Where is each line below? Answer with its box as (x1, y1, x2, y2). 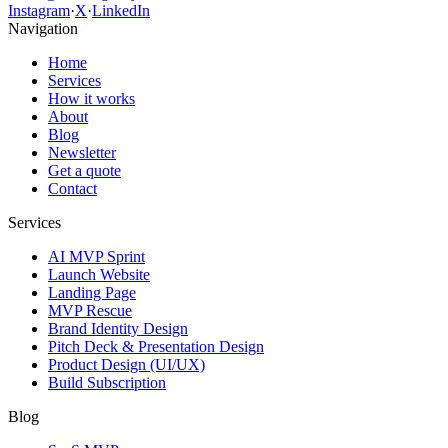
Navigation (8, 19, 78, 37)
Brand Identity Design (48, 319, 188, 337)
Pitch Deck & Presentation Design (48, 337, 264, 355)
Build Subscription (48, 373, 166, 391)
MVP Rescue (48, 301, 132, 319)
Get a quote (48, 161, 121, 179)
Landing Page (48, 283, 136, 301)
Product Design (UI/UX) (48, 355, 205, 373)
